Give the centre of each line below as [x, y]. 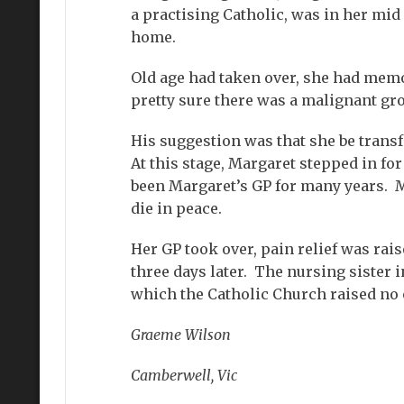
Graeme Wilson [180, 334]
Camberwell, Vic [184, 375]
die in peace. [176, 208]
